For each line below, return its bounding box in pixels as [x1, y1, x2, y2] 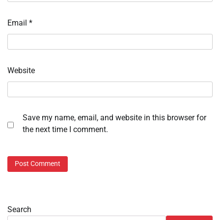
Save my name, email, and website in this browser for [23, 113, 206, 123]
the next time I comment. [23, 125, 108, 135]
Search [7, 204, 31, 214]
